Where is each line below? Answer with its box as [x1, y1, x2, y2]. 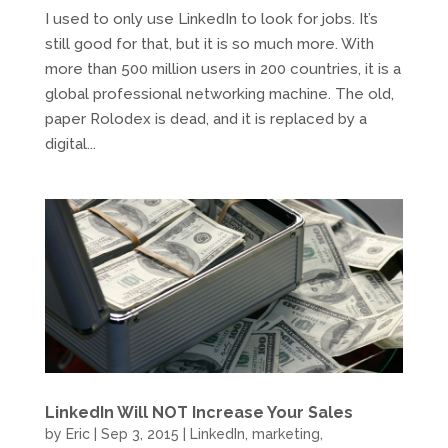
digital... [44, 135, 96, 153]
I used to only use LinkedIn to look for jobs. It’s [44, 10, 378, 28]
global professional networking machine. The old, [44, 85, 394, 103]
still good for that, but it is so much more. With [44, 35, 374, 53]
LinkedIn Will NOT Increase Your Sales [44, 403, 353, 423]
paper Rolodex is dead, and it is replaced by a [44, 110, 367, 128]
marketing [251, 426, 320, 443]
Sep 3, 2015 [100, 426, 179, 443]
